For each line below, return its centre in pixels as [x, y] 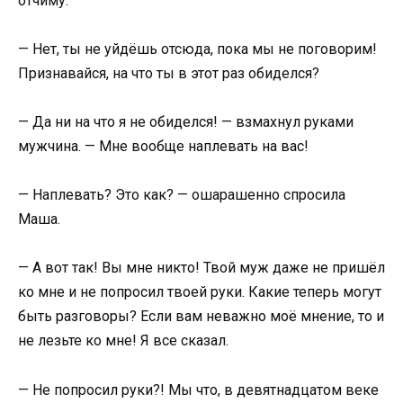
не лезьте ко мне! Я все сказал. [123, 341]
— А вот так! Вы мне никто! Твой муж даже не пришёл [201, 268]
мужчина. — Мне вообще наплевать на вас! [163, 147]
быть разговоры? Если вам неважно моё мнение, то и [201, 317]
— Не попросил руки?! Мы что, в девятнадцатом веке [198, 390]
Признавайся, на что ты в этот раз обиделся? [169, 73]
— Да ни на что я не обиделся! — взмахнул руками [186, 122]
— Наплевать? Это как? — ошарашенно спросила [182, 195]
